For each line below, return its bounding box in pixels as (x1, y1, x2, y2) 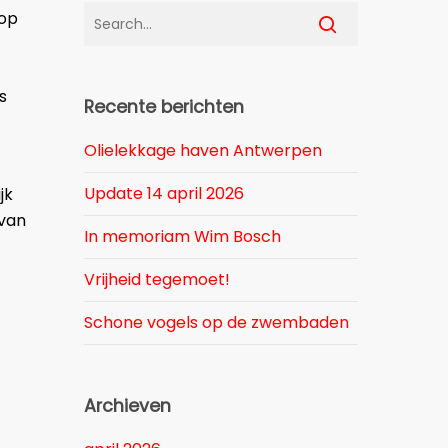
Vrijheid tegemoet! (84, 268, 231, 291)
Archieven (84, 394, 172, 418)
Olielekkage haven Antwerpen (84, 139, 323, 162)
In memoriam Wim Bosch (84, 225, 282, 248)
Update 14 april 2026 (84, 182, 245, 205)
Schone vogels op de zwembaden (84, 311, 350, 334)
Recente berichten (84, 95, 245, 119)
